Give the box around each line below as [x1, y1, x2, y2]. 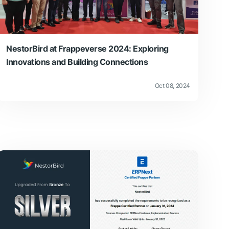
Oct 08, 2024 [154, 81, 190, 89]
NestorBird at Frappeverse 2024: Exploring [6, 43, 169, 54]
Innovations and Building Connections [6, 56, 148, 67]
